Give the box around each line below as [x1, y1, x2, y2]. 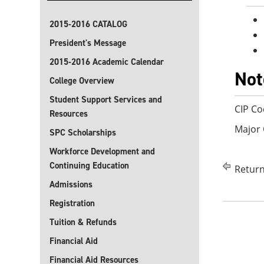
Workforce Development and [49, 146, 155, 157]
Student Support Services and [49, 94, 162, 105]
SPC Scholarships [49, 127, 116, 138]
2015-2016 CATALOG [49, 18, 127, 30]
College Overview [49, 75, 114, 87]
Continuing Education [49, 160, 129, 171]
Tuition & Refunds [49, 216, 117, 228]
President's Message [49, 37, 126, 49]
